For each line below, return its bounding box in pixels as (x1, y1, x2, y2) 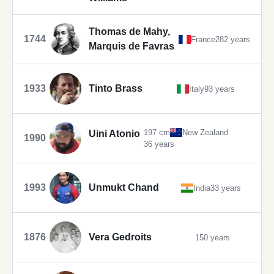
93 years (204, 84, 235, 94)
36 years (144, 139, 174, 149)
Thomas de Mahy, (89, 26, 170, 37)
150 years (195, 232, 231, 242)
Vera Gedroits (89, 232, 152, 243)
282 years (215, 34, 250, 44)
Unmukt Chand (89, 182, 159, 193)
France (191, 34, 215, 44)
